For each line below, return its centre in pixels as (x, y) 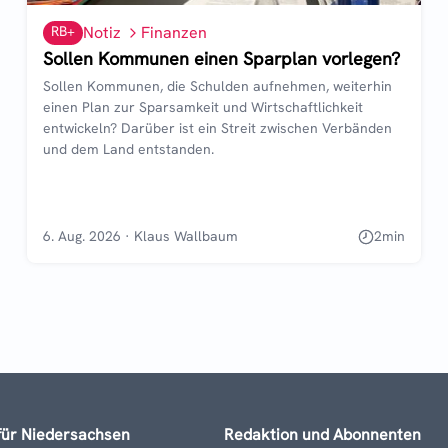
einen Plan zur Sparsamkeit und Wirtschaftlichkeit (202, 107)
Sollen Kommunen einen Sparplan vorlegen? (221, 59)
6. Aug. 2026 (81, 236)
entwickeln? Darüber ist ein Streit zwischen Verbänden (217, 128)
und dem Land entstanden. (128, 149)
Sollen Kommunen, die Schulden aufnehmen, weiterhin (217, 86)
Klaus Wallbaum (185, 236)
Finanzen (173, 33)
